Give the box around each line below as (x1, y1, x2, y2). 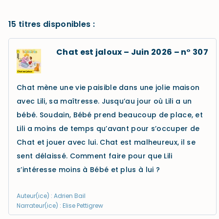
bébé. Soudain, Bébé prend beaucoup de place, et (17, 110, 203, 120)
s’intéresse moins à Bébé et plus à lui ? (17, 165, 160, 175)
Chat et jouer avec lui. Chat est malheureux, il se (17, 137, 196, 147)
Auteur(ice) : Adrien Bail (17, 192, 86, 200)
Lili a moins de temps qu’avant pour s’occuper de (17, 124, 200, 133)
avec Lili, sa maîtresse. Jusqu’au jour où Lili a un (17, 96, 192, 106)
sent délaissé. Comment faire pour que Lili (17, 151, 173, 161)
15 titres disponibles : (8, 19, 95, 30)
